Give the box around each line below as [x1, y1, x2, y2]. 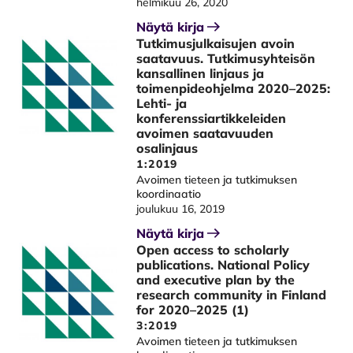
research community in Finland [136, 287, 327, 303]
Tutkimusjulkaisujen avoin [136, 35, 295, 51]
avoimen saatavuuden [136, 125, 274, 141]
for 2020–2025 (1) [136, 302, 250, 318]
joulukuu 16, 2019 [136, 202, 225, 216]
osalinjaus [136, 140, 199, 156]
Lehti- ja [136, 95, 188, 111]
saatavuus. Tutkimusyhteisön [136, 50, 316, 66]
